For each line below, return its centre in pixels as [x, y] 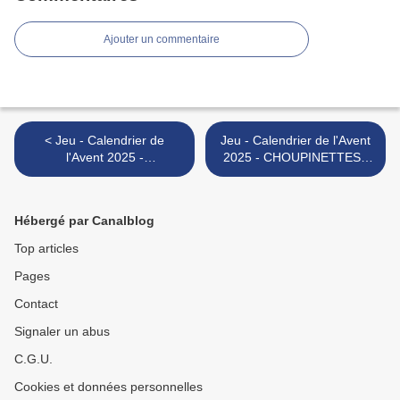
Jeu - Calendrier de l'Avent [296, 141]
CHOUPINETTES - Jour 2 [104, 175]
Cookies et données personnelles [108, 387]
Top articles [46, 249]
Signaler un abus [62, 332]
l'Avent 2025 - [104, 158]
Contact [36, 304]
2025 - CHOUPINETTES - [296, 158]
